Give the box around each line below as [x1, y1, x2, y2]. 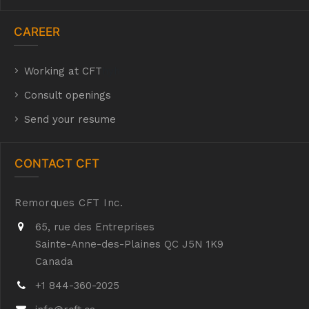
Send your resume [24, 113, 116, 126]
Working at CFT [24, 65, 102, 77]
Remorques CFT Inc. [14, 197, 123, 209]
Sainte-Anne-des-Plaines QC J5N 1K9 [35, 238, 223, 250]
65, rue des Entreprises [35, 221, 154, 233]
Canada [35, 255, 73, 268]
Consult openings [24, 89, 111, 101]
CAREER [14, 25, 60, 39]
